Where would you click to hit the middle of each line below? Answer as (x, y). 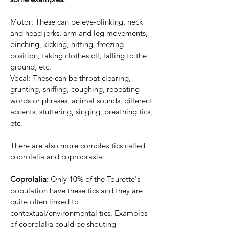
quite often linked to (44, 202)
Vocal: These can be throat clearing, (71, 78)
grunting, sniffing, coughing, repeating (75, 89)
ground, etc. (31, 67)
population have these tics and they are (76, 191)
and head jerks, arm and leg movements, (79, 33)
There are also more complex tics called (78, 146)
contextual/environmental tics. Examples (79, 213)
